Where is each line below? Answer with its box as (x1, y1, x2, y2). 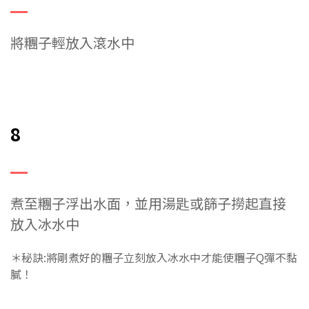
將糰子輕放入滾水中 (10, 32, 134, 53)
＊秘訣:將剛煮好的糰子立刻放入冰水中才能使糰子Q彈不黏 (10, 249, 297, 266)
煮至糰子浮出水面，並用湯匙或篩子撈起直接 (10, 193, 286, 214)
